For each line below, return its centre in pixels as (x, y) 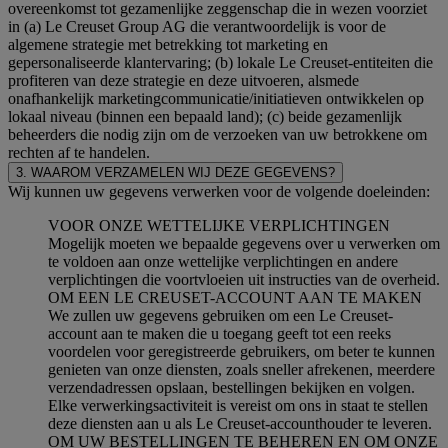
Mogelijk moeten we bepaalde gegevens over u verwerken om (244, 243)
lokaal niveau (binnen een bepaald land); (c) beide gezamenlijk (205, 116)
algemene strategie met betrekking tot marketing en (168, 44)
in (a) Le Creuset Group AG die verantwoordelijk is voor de (197, 26)
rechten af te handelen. (79, 152)
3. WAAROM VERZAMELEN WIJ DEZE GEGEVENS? (175, 172)
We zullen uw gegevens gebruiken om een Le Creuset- (220, 315)
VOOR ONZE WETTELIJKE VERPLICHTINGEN (219, 225)
